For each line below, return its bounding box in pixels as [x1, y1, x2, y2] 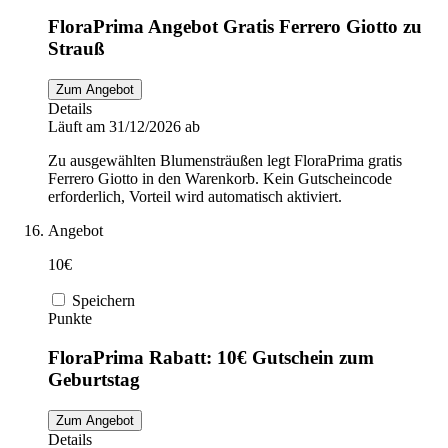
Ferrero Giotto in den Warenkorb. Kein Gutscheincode [48, 170, 392, 188]
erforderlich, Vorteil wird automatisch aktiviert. [48, 188, 342, 206]
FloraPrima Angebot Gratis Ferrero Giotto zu [48, 16, 422, 38]
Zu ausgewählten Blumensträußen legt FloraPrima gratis [48, 152, 402, 170]
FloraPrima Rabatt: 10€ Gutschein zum [48, 346, 374, 368]
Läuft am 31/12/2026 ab [48, 118, 200, 136]
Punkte [48, 310, 92, 328]
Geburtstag [48, 368, 140, 390]
